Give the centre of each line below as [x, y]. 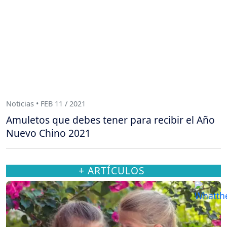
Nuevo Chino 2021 [48, 133]
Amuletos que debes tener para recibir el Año [110, 120]
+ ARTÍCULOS [111, 170]
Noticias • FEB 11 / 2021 [46, 104]
